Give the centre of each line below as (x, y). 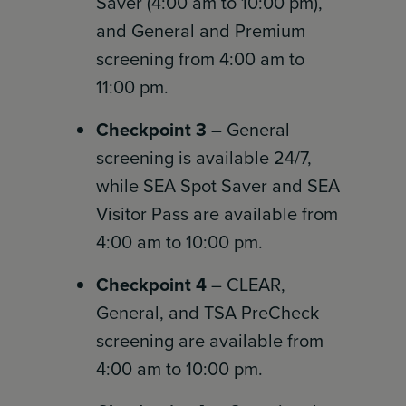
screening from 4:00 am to (201, 59)
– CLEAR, (246, 285)
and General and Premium (201, 31)
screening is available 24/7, (204, 158)
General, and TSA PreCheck (208, 313)
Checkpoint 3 (152, 130)
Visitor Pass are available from (217, 214)
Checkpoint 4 (152, 285)
